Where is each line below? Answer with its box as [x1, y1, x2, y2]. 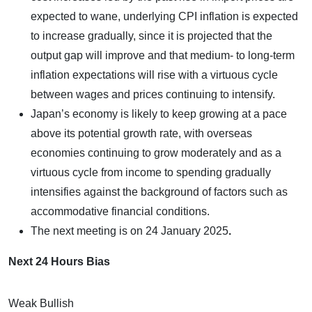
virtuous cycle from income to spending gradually [31, 166, 271, 178]
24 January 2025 [146, 224, 228, 237]
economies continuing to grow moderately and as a [31, 146, 281, 159]
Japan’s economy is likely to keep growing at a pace [31, 107, 287, 120]
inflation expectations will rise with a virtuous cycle [31, 68, 278, 81]
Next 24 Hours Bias [8, 255, 110, 267]
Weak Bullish [8, 297, 74, 309]
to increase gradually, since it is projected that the [31, 29, 272, 42]
